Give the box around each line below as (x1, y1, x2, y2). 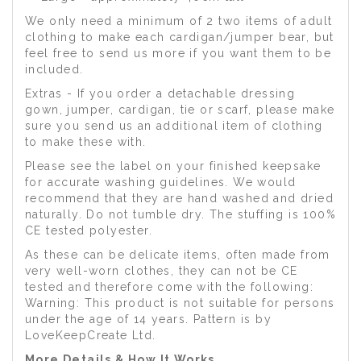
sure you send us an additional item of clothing (25, 119, 323, 132)
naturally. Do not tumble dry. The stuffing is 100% (25, 208, 336, 221)
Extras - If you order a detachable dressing (25, 87, 296, 100)
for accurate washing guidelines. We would (25, 176, 297, 189)
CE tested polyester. (25, 224, 152, 237)
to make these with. (25, 135, 147, 148)
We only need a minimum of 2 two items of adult (25, 15, 333, 27)
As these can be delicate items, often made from (25, 248, 330, 261)
